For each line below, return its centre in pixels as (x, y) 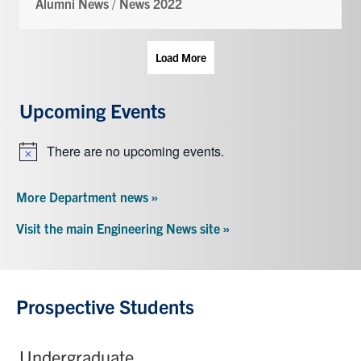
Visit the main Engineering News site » (123, 228)
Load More (180, 57)
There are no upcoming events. (135, 151)
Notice (37, 160)
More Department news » (87, 196)
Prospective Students (105, 306)
